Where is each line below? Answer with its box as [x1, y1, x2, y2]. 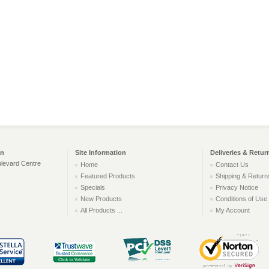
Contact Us [216, 160, 249, 168]
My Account [216, 206, 250, 214]
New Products [80, 195, 122, 202]
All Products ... [80, 206, 122, 214]
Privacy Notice [216, 183, 258, 191]
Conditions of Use [216, 195, 267, 202]
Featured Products [80, 172, 135, 180]
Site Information [75, 148, 126, 156]
